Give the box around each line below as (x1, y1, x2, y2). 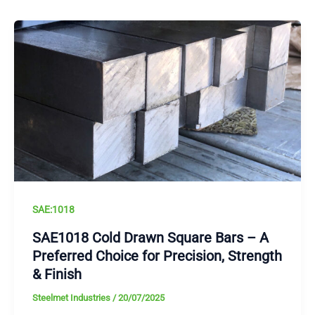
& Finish (32, 265, 82, 283)
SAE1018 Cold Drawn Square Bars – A (32, 229, 269, 246)
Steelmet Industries (32, 292, 112, 303)
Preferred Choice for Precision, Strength (32, 247, 282, 264)
